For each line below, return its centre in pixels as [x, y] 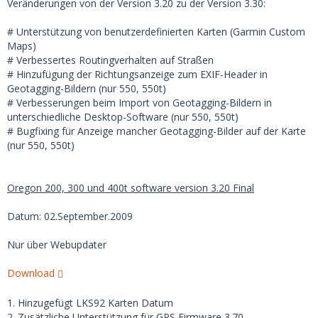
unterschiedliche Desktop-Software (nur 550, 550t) [123, 117]
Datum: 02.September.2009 [70, 216]
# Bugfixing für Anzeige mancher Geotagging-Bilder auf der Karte [157, 131]
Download [31, 273]
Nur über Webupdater [57, 245]
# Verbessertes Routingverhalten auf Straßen [110, 60]
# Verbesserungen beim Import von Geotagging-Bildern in [139, 103]
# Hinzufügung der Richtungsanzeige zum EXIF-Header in [137, 74]
